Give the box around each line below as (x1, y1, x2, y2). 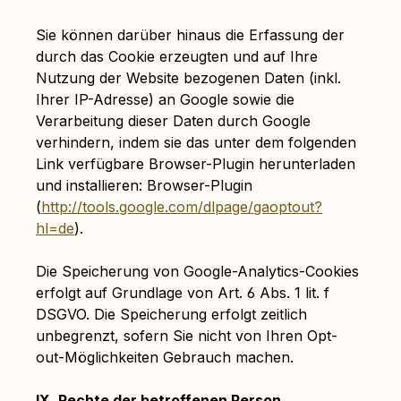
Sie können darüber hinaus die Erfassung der (36, 26, 345, 44)
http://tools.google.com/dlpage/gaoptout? (41, 198, 322, 216)
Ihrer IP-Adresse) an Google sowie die (36, 90, 294, 108)
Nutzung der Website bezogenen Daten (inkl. (36, 69, 341, 87)
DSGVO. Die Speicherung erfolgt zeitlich (36, 305, 307, 323)
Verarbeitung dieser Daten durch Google (36, 112, 311, 130)
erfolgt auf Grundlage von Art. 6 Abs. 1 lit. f (36, 284, 329, 302)
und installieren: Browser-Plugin (36, 176, 252, 194)
